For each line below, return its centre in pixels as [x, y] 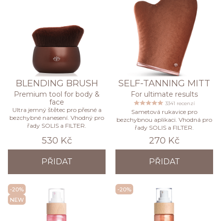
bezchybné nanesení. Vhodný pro [57, 118]
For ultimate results [164, 94]
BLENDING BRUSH [57, 84]
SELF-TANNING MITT [164, 84]
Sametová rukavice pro [164, 112]
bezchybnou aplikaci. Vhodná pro [164, 120]
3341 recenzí [180, 104]
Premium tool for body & [57, 94]
